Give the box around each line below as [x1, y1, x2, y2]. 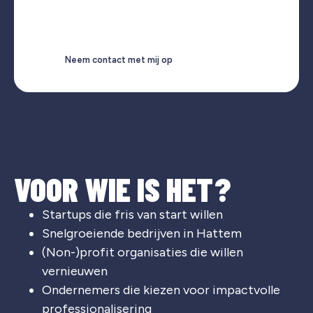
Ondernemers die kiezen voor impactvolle [42, 282, 280, 298]
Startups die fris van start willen [42, 207, 223, 223]
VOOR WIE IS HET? [14, 169, 231, 209]
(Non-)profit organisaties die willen [42, 245, 243, 261]
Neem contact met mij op [65, 54, 173, 66]
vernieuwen [42, 263, 108, 279]
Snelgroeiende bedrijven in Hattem [42, 226, 242, 242]
